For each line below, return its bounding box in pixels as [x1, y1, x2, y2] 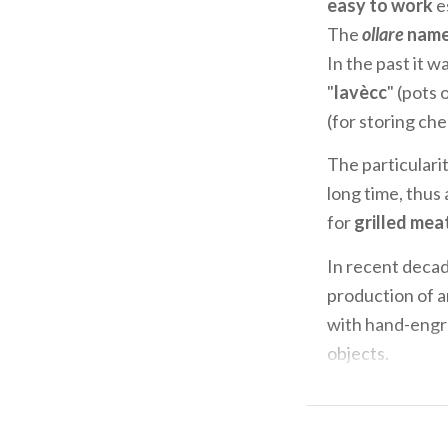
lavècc [334, 80, 387, 103]
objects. [327, 341, 389, 364]
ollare [362, 22, 407, 45]
